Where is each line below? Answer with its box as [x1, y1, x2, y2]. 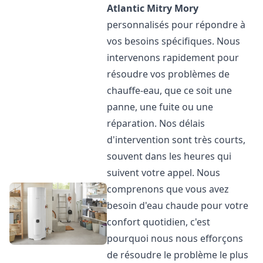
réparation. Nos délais [107, 117, 205, 130]
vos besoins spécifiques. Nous [107, 35, 241, 48]
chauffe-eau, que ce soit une [107, 84, 232, 97]
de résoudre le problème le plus [107, 248, 249, 261]
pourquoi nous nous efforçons [107, 232, 244, 245]
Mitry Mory [147, 2, 199, 15]
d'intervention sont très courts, [107, 133, 246, 146]
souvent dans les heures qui [107, 150, 232, 163]
